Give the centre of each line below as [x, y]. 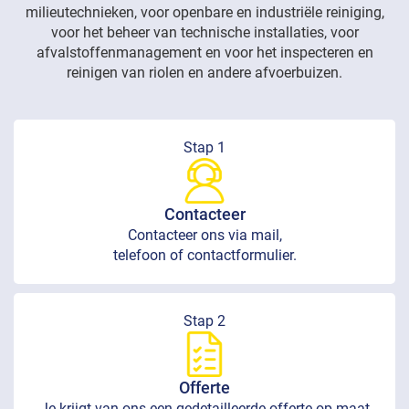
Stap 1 [204, 148]
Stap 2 [204, 321]
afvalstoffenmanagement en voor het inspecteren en [204, 53]
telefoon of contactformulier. [204, 256]
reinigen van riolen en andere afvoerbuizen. [204, 73]
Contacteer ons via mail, [204, 236]
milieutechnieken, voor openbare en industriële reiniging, [204, 13]
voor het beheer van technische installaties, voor [204, 33]
